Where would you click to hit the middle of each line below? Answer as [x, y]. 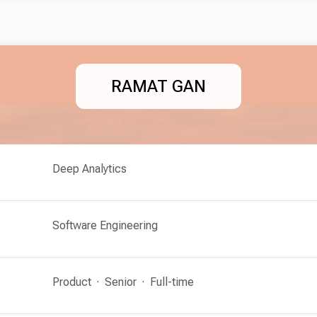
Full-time [172, 282]
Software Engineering [105, 225]
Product [72, 282]
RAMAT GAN [158, 86]
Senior [121, 282]
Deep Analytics [90, 169]
